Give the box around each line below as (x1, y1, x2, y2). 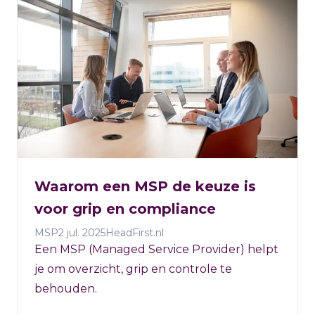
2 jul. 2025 (58, 226, 105, 239)
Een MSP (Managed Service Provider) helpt (34, 243, 278, 256)
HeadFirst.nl (105, 226, 164, 239)
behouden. (34, 282, 97, 295)
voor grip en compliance (34, 200, 216, 217)
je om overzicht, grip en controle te (34, 262, 232, 276)
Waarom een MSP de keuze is (34, 178, 256, 195)
